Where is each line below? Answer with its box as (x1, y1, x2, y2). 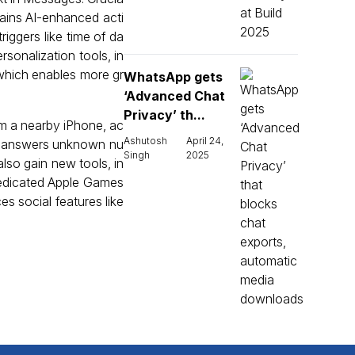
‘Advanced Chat (124, 88, 225, 104)
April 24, (185, 135, 223, 147)
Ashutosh (124, 135, 167, 147)
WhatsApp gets (124, 69, 223, 85)
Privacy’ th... (124, 107, 205, 123)
